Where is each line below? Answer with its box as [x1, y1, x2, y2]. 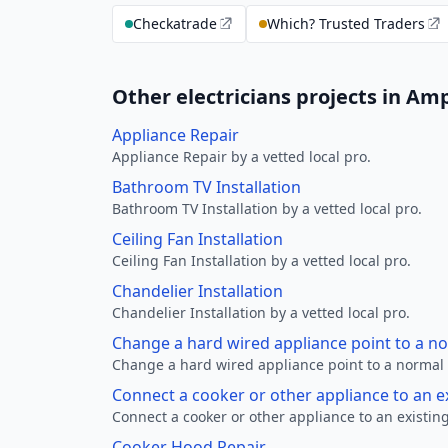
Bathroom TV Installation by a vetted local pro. [112, 199, 422, 218]
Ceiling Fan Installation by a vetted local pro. [112, 251, 411, 270]
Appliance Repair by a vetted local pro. [112, 147, 371, 166]
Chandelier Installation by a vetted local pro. [112, 303, 410, 322]
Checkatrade [133, 14, 217, 33]
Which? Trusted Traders [267, 14, 425, 33]
